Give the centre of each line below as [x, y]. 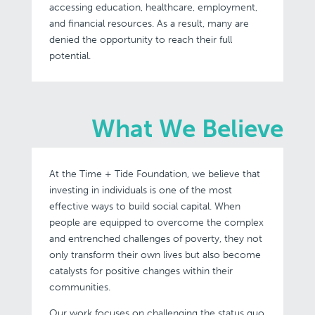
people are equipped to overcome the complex [156, 223]
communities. [79, 287]
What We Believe [188, 129]
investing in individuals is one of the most [140, 190]
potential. [70, 56]
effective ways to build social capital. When [144, 206]
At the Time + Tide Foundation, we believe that [154, 174]
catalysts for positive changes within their [141, 271]
